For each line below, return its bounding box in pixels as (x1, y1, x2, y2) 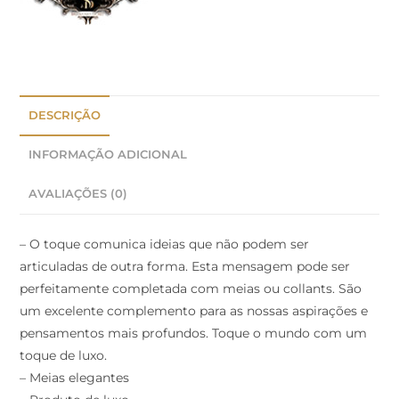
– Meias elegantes (20, 370, 130, 387)
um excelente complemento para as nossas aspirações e (20, 303, 369, 320)
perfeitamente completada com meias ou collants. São (20, 281, 362, 297)
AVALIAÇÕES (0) (28, 187, 128, 201)
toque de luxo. (20, 347, 108, 364)
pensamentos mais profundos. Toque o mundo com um (20, 325, 368, 342)
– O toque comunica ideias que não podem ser (20, 236, 310, 253)
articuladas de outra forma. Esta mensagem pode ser (20, 258, 351, 275)
